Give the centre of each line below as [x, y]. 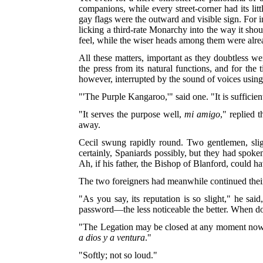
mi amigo [203, 114]
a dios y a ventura [112, 237]
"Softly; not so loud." [118, 255]
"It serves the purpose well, [132, 114]
